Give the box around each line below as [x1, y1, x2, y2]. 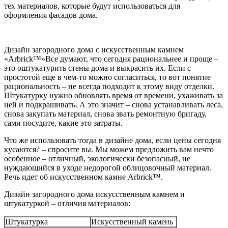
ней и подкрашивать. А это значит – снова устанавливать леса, [4, 100, 223, 109]
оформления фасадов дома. [4, 10, 98, 19]
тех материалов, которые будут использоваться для [4, 1, 180, 10]
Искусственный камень [91, 217, 173, 226]
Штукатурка [5, 217, 48, 226]
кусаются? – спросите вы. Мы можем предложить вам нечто [4, 145, 214, 154]
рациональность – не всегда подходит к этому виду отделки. [4, 81, 214, 91]
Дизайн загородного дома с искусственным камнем [4, 45, 184, 54]
